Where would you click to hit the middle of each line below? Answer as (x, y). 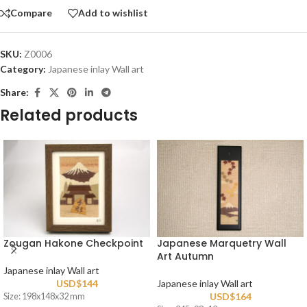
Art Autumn (185, 257)
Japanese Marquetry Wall (222, 244)
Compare (31, 13)
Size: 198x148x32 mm (44, 297)
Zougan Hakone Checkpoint (73, 244)
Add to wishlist (113, 13)
